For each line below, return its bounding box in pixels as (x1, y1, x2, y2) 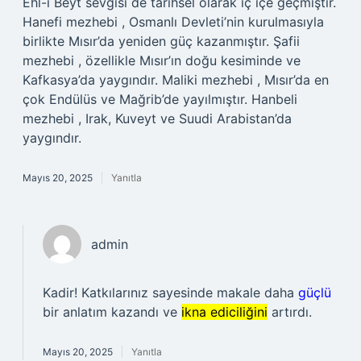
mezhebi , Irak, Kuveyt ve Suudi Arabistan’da (23, 110, 292, 127)
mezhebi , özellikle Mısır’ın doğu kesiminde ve (23, 52, 301, 68)
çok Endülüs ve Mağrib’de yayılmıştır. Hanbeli (23, 91, 297, 107)
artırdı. (268, 304, 312, 320)
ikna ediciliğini (181, 304, 268, 320)
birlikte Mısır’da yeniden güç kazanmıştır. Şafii (23, 33, 300, 49)
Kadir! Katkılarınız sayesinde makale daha (43, 284, 298, 301)
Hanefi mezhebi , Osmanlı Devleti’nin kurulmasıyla (23, 14, 324, 30)
